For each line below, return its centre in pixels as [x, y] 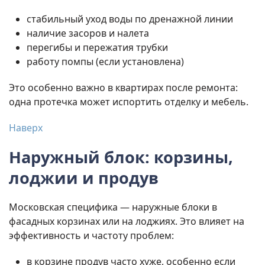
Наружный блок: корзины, [121, 157]
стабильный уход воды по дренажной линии [130, 19]
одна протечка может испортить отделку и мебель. [129, 102]
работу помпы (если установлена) [105, 62]
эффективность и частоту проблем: [91, 236]
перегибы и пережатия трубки [97, 48]
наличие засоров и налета [88, 33]
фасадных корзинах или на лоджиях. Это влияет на [127, 222]
